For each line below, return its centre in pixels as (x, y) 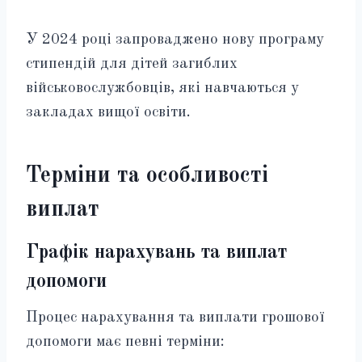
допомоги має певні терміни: (125, 342)
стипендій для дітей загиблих (132, 64)
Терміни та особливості (147, 176)
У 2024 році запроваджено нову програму (175, 40)
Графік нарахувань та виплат (156, 253)
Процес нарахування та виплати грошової (175, 318)
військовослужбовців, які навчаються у (162, 88)
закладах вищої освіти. (108, 112)
